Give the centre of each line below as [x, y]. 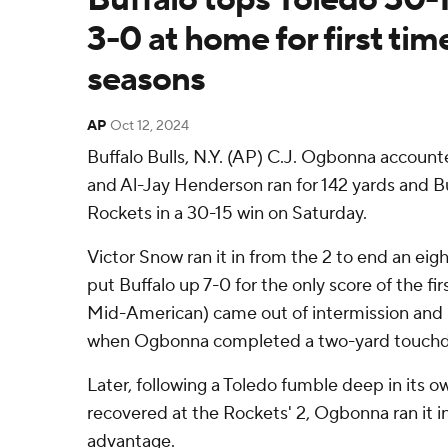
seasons [146, 79]
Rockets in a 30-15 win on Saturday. [227, 213]
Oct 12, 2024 [149, 126]
